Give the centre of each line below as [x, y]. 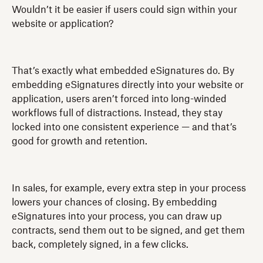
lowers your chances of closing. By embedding [114, 202]
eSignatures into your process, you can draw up [117, 216]
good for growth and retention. [80, 141]
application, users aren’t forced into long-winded [119, 99]
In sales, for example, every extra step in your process [129, 188]
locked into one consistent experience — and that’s [124, 127]
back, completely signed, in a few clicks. [100, 245]
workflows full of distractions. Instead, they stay [117, 113]
